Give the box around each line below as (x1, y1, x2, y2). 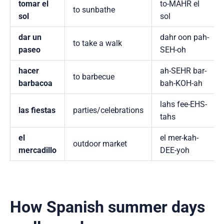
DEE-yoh (160, 145, 189, 155)
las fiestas (18, 105, 55, 115)
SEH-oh (160, 45, 186, 55)
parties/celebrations (73, 105, 143, 115)
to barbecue (73, 72, 114, 82)
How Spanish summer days (10, 197, 205, 217)
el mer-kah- (160, 133, 198, 143)
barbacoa (18, 78, 52, 88)
